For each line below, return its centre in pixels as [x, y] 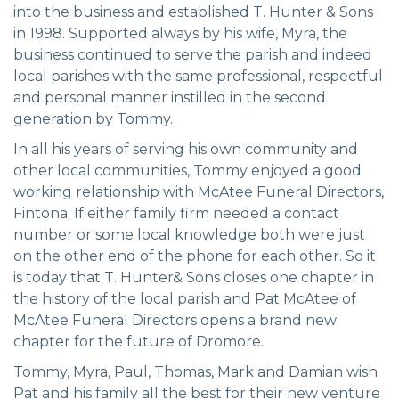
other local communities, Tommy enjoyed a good [187, 170]
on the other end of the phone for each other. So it [195, 256]
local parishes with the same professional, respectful [198, 76]
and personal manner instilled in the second [170, 97]
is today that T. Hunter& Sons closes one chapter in [194, 277]
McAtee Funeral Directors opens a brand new [175, 320]
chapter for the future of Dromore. [138, 341]
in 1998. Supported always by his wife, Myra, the [180, 33]
